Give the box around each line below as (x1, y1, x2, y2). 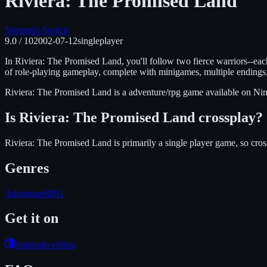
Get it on (5, 210, 58, 226)
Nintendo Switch (5, 24, 69, 35)
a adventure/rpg (122, 86, 183, 97)
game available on (183, 86, 253, 97)
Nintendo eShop (14, 240, 76, 250)
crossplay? (195, 109, 263, 125)
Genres (5, 160, 49, 176)
